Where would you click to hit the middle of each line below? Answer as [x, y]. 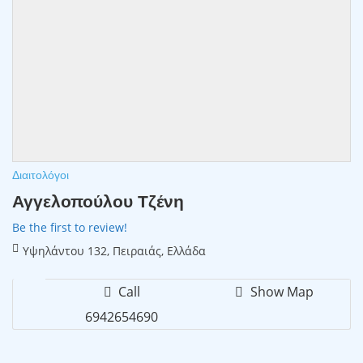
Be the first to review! [70, 227]
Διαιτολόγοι [41, 175]
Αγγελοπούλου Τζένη [98, 201]
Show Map [280, 291]
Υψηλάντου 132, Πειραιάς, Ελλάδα [114, 250]
